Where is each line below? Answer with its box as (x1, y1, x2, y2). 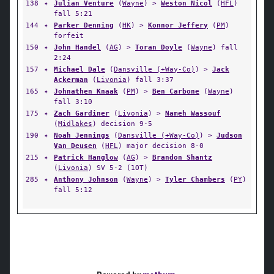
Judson (217, 131, 242, 139)
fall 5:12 (54, 185, 92, 194)
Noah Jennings (54, 131, 109, 139)
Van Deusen (54, 141, 97, 150)
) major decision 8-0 (118, 141, 204, 150)
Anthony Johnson (54, 175, 118, 183)
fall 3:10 (54, 97, 92, 106)
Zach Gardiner (54, 109, 109, 117)
